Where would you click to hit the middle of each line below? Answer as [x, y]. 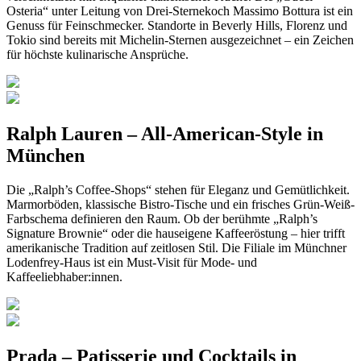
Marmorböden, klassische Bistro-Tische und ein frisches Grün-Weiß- [180, 205]
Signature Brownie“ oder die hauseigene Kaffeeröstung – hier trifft [176, 234]
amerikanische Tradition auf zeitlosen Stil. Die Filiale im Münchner [176, 248]
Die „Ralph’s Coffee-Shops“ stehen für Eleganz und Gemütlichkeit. [178, 190]
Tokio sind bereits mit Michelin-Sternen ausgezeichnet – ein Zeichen [180, 40]
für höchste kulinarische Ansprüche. [98, 55]
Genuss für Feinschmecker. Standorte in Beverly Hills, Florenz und [177, 26]
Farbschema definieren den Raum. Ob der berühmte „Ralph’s [162, 219]
